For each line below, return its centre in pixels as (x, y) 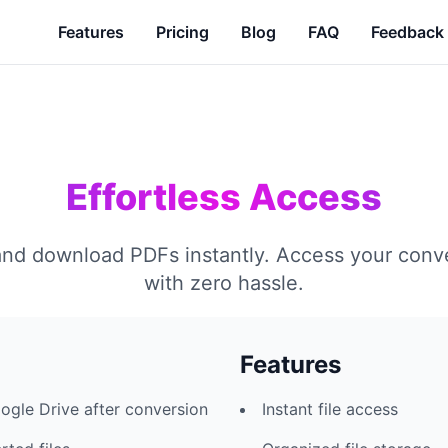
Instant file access (330, 409)
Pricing (182, 32)
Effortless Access (224, 197)
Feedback (407, 32)
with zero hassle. (224, 283)
